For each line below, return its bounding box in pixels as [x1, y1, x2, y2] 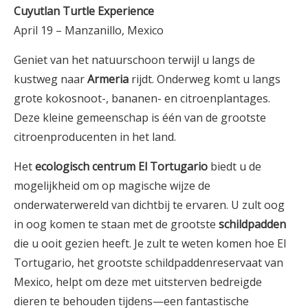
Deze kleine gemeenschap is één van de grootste [14, 109, 266, 125]
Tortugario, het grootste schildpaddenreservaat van [14, 254, 283, 270]
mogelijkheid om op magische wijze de [14, 177, 210, 193]
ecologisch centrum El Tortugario [35, 158, 208, 174]
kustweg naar [14, 71, 87, 87]
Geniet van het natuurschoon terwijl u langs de [14, 52, 255, 67]
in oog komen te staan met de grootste [14, 216, 219, 232]
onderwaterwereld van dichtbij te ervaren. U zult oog [14, 197, 285, 212]
